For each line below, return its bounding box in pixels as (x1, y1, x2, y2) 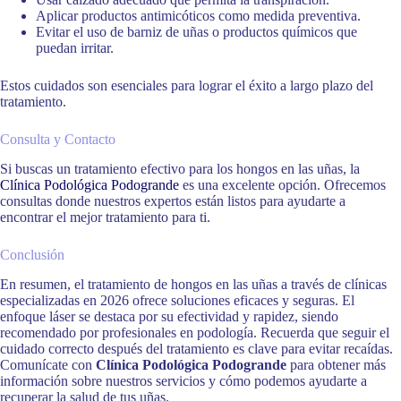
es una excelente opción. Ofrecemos (179, 176, 386, 192)
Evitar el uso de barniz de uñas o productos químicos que (36, 24, 357, 40)
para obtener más (286, 356, 386, 372)
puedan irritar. (36, 40, 114, 56)
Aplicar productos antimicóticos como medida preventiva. (36, 8, 361, 24)
